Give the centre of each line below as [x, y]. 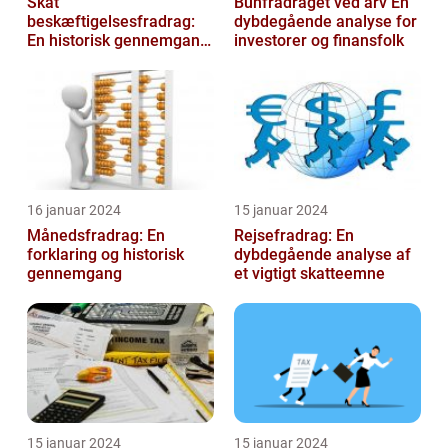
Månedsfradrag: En [96, 236]
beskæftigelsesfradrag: [111, 22]
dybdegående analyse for [325, 22]
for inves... [64, 98]
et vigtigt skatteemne [309, 274]
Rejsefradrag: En [294, 236]
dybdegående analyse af [322, 255]
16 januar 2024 [74, 210]
